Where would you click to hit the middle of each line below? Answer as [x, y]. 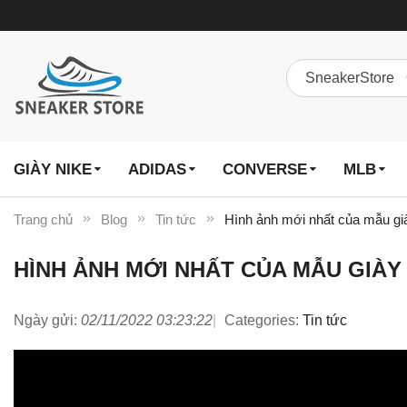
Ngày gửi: [45, 320]
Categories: [262, 320]
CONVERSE [265, 169]
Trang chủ [43, 220]
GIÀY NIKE [53, 169]
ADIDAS [157, 169]
